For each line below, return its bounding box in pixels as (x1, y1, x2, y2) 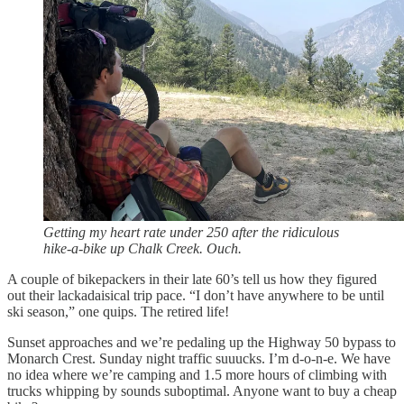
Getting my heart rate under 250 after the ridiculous (43, 224, 339, 240)
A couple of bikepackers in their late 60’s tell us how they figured (7, 271, 377, 287)
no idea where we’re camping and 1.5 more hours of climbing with (7, 366, 387, 382)
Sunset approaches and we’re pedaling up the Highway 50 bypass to (7, 334, 396, 350)
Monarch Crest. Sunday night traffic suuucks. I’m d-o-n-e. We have (7, 350, 390, 366)
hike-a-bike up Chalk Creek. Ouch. (43, 240, 242, 256)
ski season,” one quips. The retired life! (7, 303, 229, 319)
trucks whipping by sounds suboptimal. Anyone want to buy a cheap (7, 382, 397, 399)
